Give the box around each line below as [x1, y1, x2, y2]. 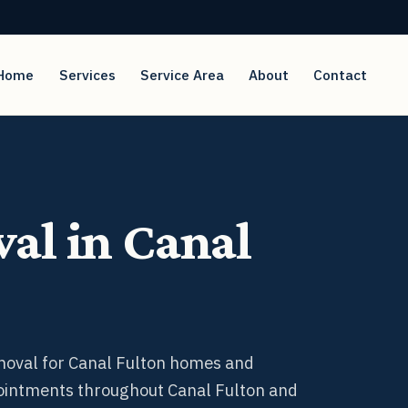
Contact [313, 65, 368, 84]
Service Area [139, 65, 224, 84]
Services [58, 66, 116, 85]
